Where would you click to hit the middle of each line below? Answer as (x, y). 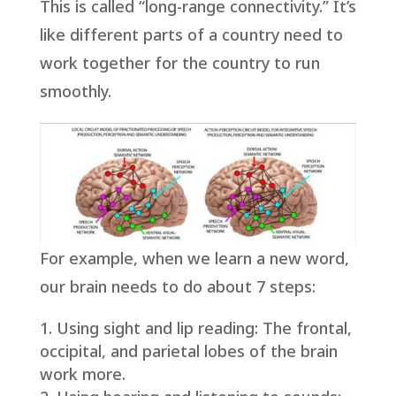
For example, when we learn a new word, (194, 260)
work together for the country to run (179, 64)
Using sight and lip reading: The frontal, (204, 330)
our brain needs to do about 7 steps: (177, 288)
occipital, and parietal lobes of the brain (188, 353)
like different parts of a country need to (191, 35)
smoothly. (75, 92)
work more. (82, 376)
